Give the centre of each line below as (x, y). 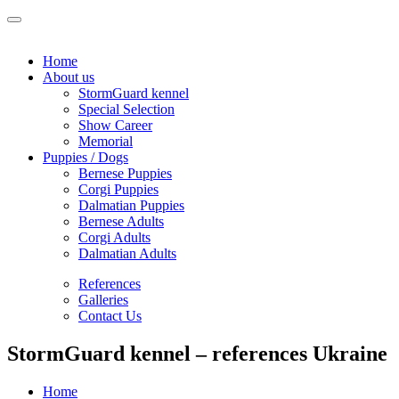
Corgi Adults (114, 237)
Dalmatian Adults (127, 253)
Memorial (106, 141)
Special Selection (126, 109)
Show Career (115, 125)
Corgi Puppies (118, 189)
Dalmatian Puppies (131, 205)
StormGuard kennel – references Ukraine (197, 353)
